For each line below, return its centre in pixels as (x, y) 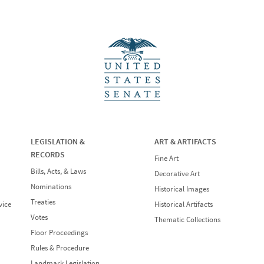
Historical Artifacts (184, 204)
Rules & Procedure (60, 248)
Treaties (43, 202)
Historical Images (182, 189)
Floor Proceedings (59, 233)
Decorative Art (177, 174)
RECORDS (47, 155)
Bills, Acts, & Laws (58, 171)
